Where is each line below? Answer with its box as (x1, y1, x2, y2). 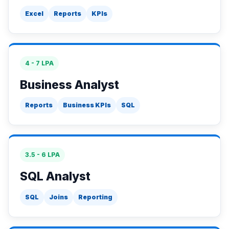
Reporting (78, 193, 112, 201)
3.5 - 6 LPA (25, 151, 60, 158)
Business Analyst (20, 77, 119, 92)
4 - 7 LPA (25, 59, 54, 67)
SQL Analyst (20, 169, 90, 184)
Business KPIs (63, 101, 111, 109)
